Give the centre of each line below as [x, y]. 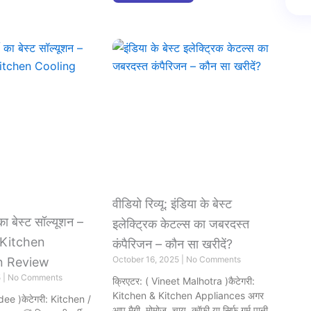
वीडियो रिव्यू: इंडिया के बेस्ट [172, 203]
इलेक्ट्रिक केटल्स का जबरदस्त [181, 224]
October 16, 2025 [147, 259]
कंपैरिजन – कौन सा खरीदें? [173, 244]
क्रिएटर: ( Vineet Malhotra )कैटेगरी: [184, 280]
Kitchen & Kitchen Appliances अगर [188, 295]
